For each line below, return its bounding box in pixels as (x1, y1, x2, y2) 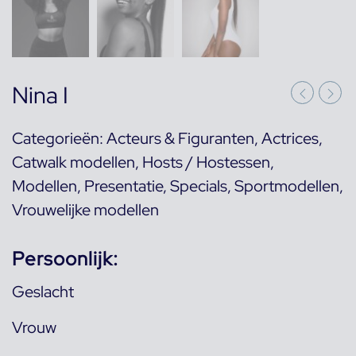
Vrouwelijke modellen (12, 199, 159, 220)
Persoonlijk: (12, 246, 118, 271)
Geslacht (12, 281, 74, 302)
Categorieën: (12, 128, 106, 149)
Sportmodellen (234, 176, 339, 196)
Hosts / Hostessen (142, 152, 270, 172)
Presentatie (84, 176, 163, 196)
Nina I (12, 80, 68, 110)
